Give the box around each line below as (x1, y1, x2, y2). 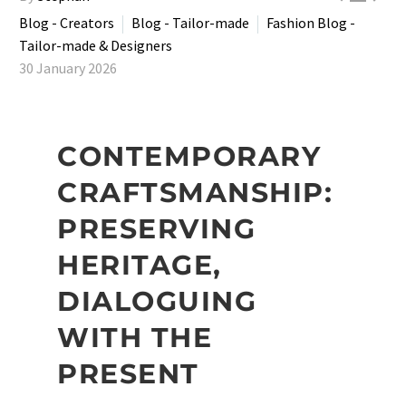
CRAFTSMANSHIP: (57, 176, 333, 209)
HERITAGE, (57, 248, 222, 282)
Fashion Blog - (266, 14, 355, 32)
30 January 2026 (19, 59, 117, 77)
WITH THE (57, 321, 212, 354)
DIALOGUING (57, 285, 256, 318)
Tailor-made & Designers (19, 36, 172, 54)
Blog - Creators (19, 14, 114, 32)
